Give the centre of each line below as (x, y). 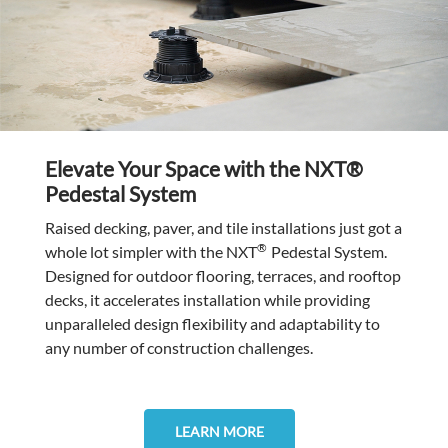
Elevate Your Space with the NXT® (203, 169)
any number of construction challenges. (178, 348)
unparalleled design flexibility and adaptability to (212, 324)
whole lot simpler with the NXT (150, 252)
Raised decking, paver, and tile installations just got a (223, 228)
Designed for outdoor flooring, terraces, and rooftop (222, 276)
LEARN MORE (219, 432)
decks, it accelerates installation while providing (207, 300)
